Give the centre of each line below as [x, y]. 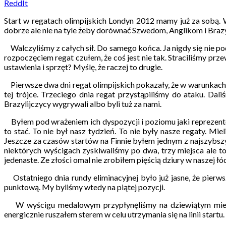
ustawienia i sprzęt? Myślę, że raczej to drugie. [83, 67]
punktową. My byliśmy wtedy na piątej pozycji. [84, 187]
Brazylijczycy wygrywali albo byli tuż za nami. [83, 103]
